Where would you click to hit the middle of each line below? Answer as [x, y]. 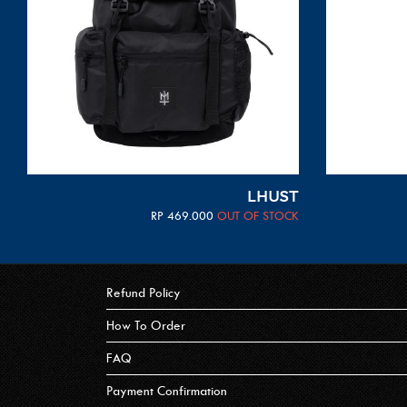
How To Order [146, 326]
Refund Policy [144, 293]
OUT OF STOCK [258, 216]
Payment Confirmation [167, 392]
